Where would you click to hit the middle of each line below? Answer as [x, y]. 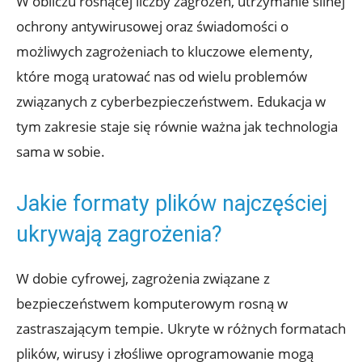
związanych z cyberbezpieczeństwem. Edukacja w [171, 102]
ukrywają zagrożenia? [119, 235]
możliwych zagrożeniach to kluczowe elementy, [164, 52]
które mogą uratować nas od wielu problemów [162, 77]
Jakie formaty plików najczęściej [172, 204]
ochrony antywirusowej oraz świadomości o [152, 27]
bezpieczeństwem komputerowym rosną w [152, 304]
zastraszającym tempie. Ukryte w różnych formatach [181, 329]
